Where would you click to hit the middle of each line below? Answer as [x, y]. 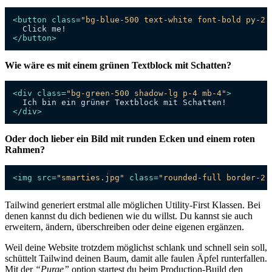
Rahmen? [25, 150]
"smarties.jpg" [90, 178]
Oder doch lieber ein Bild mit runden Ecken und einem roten [130, 139]
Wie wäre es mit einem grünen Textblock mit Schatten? [118, 66]
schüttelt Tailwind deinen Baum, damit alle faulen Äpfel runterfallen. [136, 259]
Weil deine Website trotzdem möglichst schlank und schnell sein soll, [136, 248]
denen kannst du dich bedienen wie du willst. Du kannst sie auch [129, 216]
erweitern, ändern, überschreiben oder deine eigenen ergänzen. [124, 227]
